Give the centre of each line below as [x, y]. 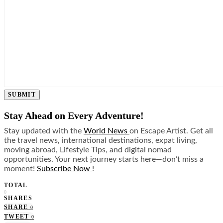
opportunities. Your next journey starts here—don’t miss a [104, 160]
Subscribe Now [64, 169]
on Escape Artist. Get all [171, 131]
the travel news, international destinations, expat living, [101, 141]
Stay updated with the [44, 131]
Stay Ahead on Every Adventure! [75, 116]
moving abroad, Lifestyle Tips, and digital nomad [88, 150]
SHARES [18, 198]
